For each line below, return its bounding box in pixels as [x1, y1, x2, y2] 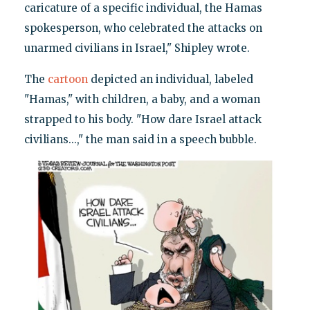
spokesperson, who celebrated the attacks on [24, 21, 262, 35]
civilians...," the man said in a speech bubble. [24, 133, 257, 147]
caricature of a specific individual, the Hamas [24, 1, 262, 15]
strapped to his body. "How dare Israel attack [24, 113, 262, 127]
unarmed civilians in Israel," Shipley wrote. [24, 42, 250, 55]
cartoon [47, 73, 88, 86]
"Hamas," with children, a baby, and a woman [24, 93, 260, 107]
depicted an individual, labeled [87, 73, 253, 86]
